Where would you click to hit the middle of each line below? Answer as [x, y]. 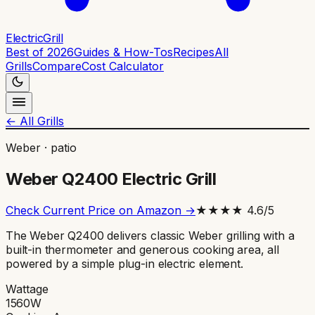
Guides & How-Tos [123, 52]
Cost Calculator [123, 66]
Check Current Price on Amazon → [101, 210]
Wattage [27, 289]
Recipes [194, 52]
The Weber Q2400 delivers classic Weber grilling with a [150, 235]
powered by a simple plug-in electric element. [124, 263]
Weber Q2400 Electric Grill [111, 179]
